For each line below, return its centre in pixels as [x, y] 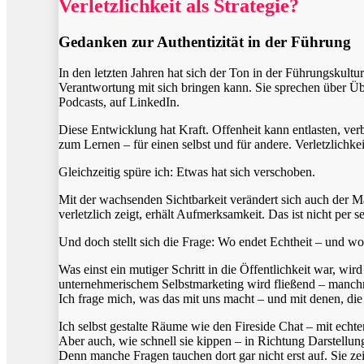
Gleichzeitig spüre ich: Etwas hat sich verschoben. [187, 172]
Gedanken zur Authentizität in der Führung [205, 41]
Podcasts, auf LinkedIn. [119, 102]
